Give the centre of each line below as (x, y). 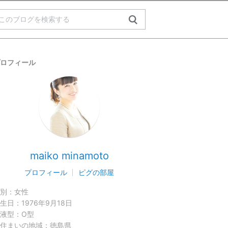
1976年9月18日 (47, 203)
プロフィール (46, 172)
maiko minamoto (69, 156)
